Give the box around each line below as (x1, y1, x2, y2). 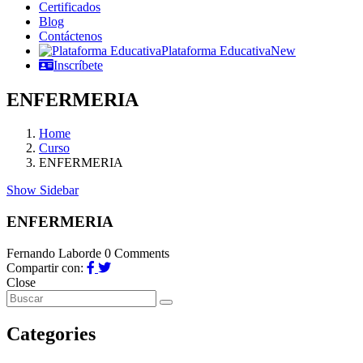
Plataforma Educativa (161, 43, 271, 58)
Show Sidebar (6, 183, 79, 198)
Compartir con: (6, 260, 87, 275)
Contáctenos (39, 28, 102, 43)
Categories (6, 322, 96, 344)
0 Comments (105, 246, 169, 260)
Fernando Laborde (6, 246, 105, 260)
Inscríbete (53, 58, 103, 72)
